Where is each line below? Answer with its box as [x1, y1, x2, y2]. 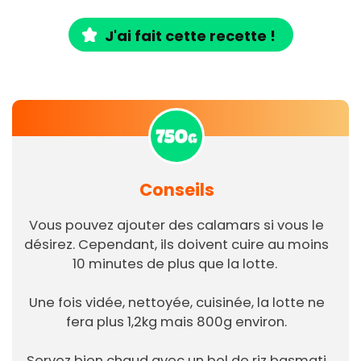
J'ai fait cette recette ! [104, 26, 276, 47]
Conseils [139, 178, 214, 202]
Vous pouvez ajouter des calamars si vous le [29, 216, 324, 235]
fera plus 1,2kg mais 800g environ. [66, 313, 287, 332]
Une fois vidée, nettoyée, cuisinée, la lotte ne [28, 293, 325, 313]
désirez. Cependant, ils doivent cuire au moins [24, 235, 329, 255]
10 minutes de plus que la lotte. [73, 255, 280, 274]
